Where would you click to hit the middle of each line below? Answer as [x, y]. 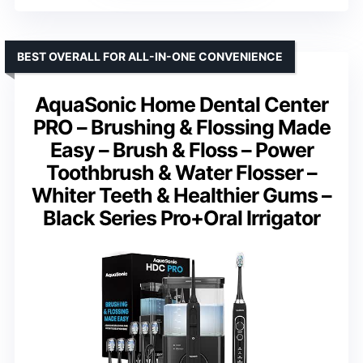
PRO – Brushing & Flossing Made [181, 127]
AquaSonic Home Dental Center [181, 105]
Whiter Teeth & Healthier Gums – [181, 195]
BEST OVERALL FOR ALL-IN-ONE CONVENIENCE [150, 56]
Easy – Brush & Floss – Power [181, 150]
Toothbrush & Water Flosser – [181, 173]
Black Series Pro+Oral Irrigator [181, 218]
